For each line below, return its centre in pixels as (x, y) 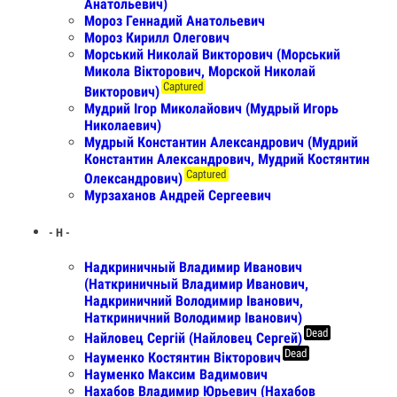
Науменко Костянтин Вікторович (183, 357)
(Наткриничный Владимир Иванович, (196, 284)
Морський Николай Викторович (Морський (212, 55)
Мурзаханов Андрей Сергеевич (178, 195)
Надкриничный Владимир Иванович (193, 268)
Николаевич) (123, 125)
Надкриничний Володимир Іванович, (194, 301)
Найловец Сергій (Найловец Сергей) (193, 338)
